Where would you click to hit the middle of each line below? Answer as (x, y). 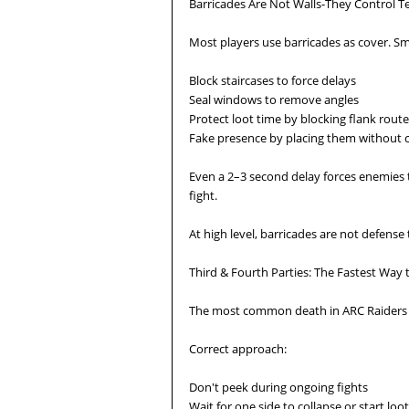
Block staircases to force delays (273, 80)
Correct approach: (238, 349)
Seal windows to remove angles (274, 100)
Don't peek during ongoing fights (278, 387)
